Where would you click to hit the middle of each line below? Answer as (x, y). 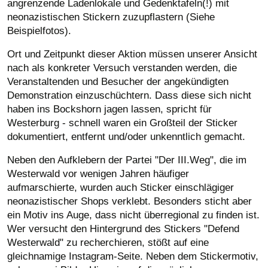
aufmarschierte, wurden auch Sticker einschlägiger (121, 188)
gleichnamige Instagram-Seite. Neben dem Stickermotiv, (133, 257)
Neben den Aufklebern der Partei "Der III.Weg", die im (127, 160)
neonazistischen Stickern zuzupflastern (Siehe (111, 17)
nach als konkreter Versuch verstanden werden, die (122, 68)
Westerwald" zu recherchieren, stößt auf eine (108, 243)
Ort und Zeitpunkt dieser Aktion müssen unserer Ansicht (132, 54)
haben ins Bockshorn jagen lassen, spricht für (109, 109)
